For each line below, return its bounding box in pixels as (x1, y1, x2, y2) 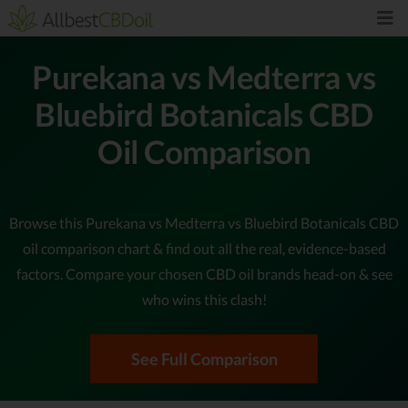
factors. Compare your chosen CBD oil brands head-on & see (15, 264, 393, 282)
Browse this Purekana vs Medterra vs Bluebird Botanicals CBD (9, 213, 399, 231)
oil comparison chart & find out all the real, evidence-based (22, 239, 386, 257)
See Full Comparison (130, 348, 278, 369)
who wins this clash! (141, 290, 267, 308)
